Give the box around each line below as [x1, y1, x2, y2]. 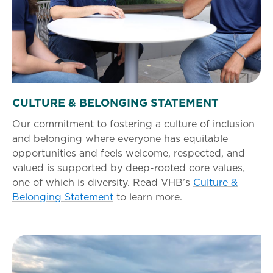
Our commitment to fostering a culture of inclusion [12, 116, 255, 130]
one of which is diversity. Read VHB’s [12, 175, 193, 189]
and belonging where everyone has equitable [12, 131, 228, 145]
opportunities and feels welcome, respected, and [12, 146, 245, 160]
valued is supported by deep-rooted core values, [12, 160, 245, 174]
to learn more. [113, 190, 182, 204]
